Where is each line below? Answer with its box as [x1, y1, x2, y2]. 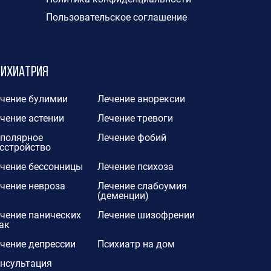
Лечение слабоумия [97, 180, 187, 192]
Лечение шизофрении [97, 209, 195, 221]
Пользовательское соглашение [45, 11, 187, 23]
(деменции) [97, 190, 149, 202]
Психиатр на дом [97, 238, 175, 250]
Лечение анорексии [97, 93, 185, 105]
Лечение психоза [97, 161, 174, 173]
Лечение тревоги [97, 113, 173, 125]
